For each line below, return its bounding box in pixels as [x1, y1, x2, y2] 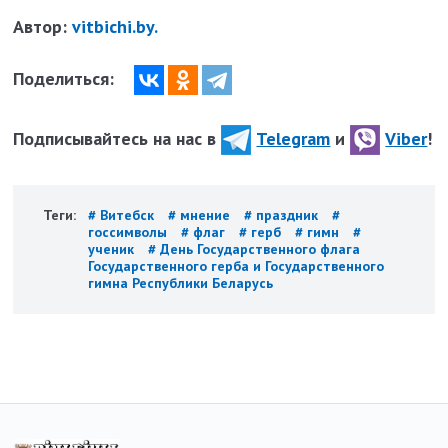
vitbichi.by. [72, 15, 159, 39]
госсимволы [88, 223, 172, 242]
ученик [88, 240, 139, 259]
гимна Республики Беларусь [88, 274, 274, 293]
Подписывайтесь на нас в [13, 126, 222, 150]
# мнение [168, 206, 235, 225]
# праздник [244, 206, 323, 225]
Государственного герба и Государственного [88, 257, 385, 276]
